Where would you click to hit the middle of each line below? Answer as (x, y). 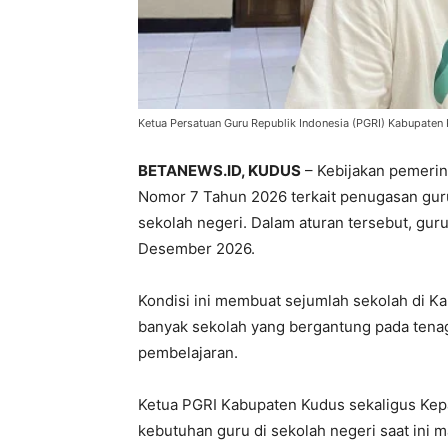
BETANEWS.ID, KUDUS (219, 171)
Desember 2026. (196, 249)
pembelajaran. (188, 353)
